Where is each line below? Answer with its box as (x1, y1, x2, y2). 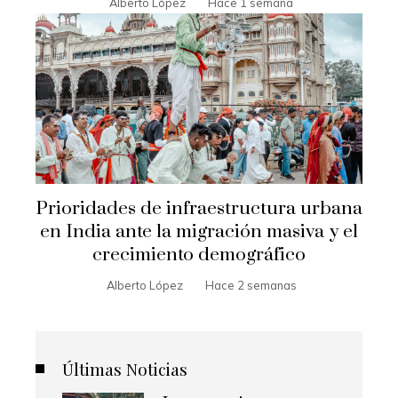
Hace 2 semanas (204, 277, 297, 292)
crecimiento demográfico (92, 243, 306, 267)
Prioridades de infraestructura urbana (36, 196, 362, 220)
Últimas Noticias (62, 356, 187, 380)
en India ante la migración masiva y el (40, 219, 358, 243)
